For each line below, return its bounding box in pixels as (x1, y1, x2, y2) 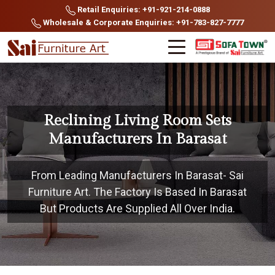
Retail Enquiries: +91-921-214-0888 (75, 5, 210, 14)
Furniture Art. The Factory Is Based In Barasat (28, 185, 247, 198)
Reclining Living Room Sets (44, 112, 231, 130)
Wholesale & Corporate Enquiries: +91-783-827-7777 (41, 18, 244, 27)
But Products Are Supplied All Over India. (40, 202, 235, 215)
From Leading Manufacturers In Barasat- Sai (31, 169, 244, 182)
